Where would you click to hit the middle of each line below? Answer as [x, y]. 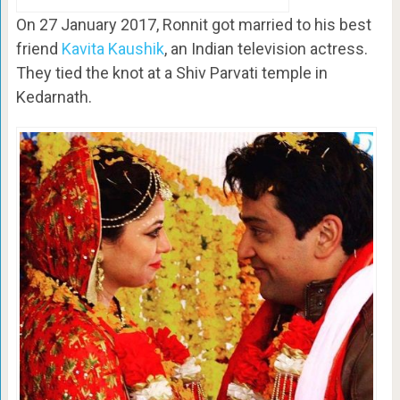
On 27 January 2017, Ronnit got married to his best [193, 24]
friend [38, 48]
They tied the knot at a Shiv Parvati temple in [171, 72]
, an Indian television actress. [266, 48]
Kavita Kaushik [112, 48]
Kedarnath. [54, 96]
